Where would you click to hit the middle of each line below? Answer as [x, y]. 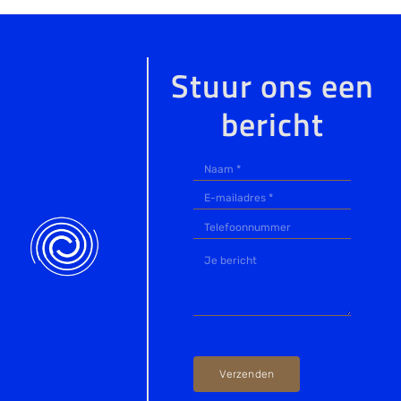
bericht [272, 124]
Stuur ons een [272, 86]
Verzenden [247, 374]
